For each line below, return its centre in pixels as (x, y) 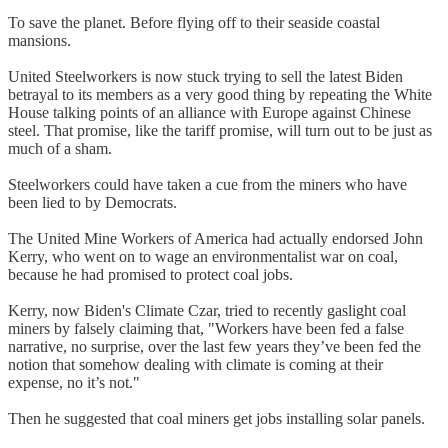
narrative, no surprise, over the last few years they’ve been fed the (214, 346)
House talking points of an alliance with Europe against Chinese (209, 112)
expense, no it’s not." (74, 382)
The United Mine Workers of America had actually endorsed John (215, 238)
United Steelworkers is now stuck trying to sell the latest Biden (205, 76)
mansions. (39, 40)
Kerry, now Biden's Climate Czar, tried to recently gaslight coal (207, 310)
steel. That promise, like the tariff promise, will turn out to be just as (220, 130)
